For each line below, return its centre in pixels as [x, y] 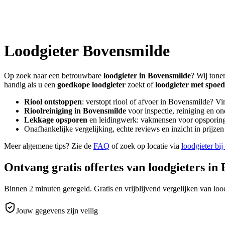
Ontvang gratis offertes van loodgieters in [113, 167]
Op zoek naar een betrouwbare [54, 75]
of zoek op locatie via [145, 146]
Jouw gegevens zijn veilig [57, 210]
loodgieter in [126, 75]
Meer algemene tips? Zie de [48, 146]
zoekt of [140, 84]
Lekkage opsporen [56, 120]
